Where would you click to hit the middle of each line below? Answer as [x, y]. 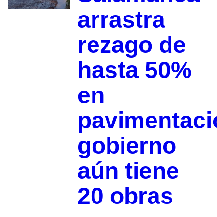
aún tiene [128, 170]
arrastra [121, 19]
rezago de [132, 45]
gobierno [127, 145]
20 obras [125, 196]
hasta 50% [134, 70]
